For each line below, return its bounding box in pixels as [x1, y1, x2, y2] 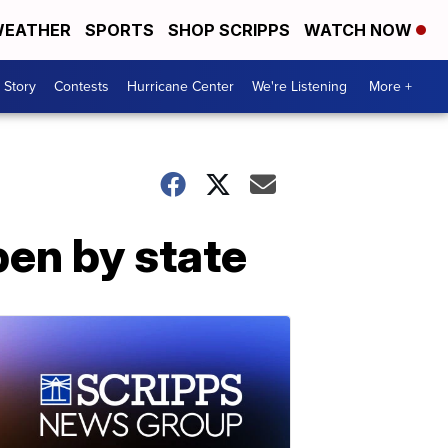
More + [369, 76, 412, 97]
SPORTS [85, 20, 154, 40]
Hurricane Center [127, 76, 234, 97]
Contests [54, 76, 109, 97]
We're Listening [252, 76, 347, 97]
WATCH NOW [304, 20, 416, 40]
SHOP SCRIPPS [168, 20, 290, 40]
